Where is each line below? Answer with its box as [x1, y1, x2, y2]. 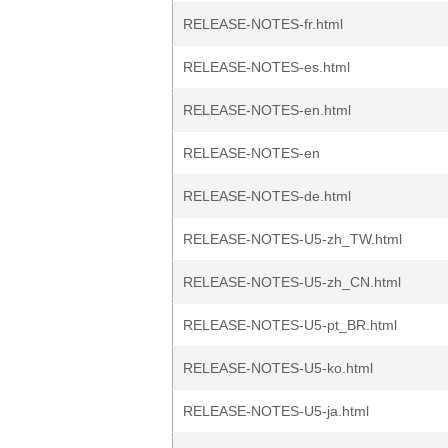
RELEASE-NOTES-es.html [183, 59, 350, 75]
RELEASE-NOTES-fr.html [183, 16, 343, 32]
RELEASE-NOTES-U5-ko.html [183, 360, 373, 376]
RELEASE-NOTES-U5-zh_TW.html [183, 231, 402, 247]
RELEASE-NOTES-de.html [183, 188, 351, 204]
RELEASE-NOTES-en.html [183, 102, 351, 118]
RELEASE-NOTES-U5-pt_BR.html [183, 317, 397, 333]
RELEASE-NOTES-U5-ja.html [183, 403, 369, 419]
